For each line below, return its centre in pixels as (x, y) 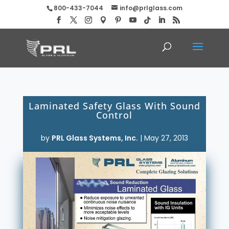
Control (114, 115)
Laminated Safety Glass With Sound (114, 106)
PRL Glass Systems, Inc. (95, 138)
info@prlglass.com (151, 8)
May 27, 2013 (166, 138)
